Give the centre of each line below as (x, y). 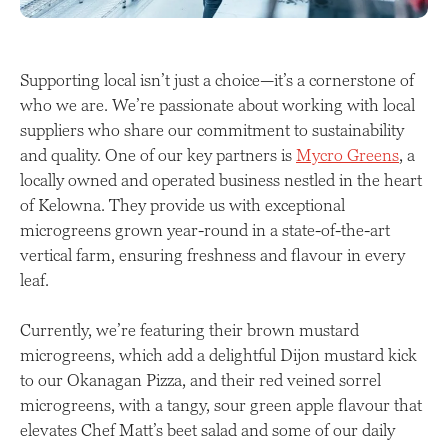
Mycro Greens (347, 154)
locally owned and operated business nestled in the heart (221, 179)
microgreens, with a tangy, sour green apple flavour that (221, 404)
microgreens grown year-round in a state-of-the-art (205, 229)
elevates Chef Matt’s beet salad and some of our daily (207, 429)
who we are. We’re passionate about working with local (217, 104)
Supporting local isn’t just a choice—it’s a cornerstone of (217, 79)
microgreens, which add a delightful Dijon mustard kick (218, 354)
